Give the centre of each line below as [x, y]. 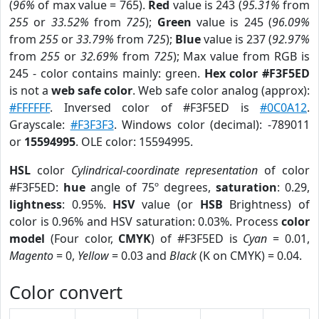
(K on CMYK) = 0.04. [249, 256]
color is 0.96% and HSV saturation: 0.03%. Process [145, 221]
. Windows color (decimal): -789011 [212, 125]
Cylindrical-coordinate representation [164, 170]
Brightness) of [266, 204]
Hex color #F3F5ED [257, 73]
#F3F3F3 [92, 125]
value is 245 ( [232, 22]
